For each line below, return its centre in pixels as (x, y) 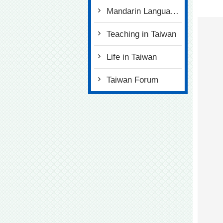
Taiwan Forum (132, 80)
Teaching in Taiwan (141, 34)
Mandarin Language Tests (138, 11)
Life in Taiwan (132, 57)
